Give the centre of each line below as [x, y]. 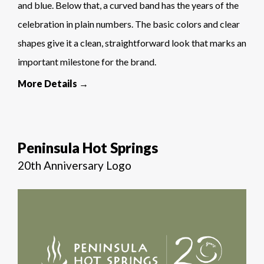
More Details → [53, 83]
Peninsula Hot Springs [88, 147]
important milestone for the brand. [87, 61]
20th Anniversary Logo [75, 165]
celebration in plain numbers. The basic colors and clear [129, 24]
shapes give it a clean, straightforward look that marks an [132, 42]
